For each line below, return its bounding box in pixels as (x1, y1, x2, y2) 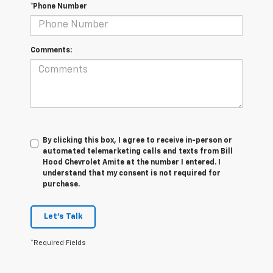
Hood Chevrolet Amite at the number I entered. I (43, 158, 221, 166)
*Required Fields (30, 239, 86, 246)
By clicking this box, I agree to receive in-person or (43, 136, 232, 144)
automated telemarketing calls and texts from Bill (43, 147, 233, 155)
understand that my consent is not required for (43, 169, 221, 177)
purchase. (43, 180, 80, 188)
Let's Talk (44, 212, 82, 221)
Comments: (30, 46, 72, 54)
